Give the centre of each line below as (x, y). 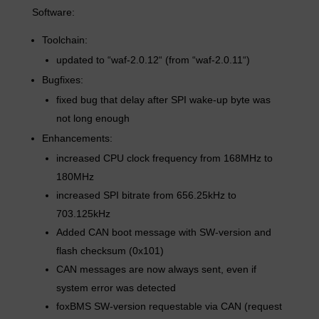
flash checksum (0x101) (110, 251)
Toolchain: (64, 40)
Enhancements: (77, 138)
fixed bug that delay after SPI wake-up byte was (163, 100)
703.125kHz (83, 214)
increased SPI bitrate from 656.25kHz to (146, 195)
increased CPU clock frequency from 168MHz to (164, 158)
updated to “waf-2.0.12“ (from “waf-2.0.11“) (153, 60)
